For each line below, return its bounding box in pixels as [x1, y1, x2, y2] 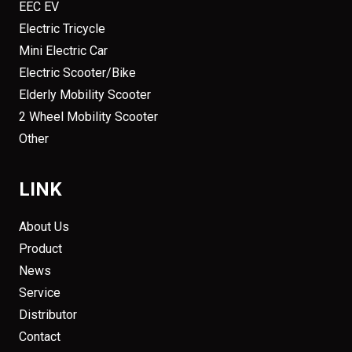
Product [19, 241, 62, 256]
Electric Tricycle [19, 21, 105, 36]
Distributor [19, 307, 77, 322]
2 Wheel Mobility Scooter [19, 109, 158, 124]
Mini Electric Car [19, 43, 108, 58]
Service [19, 285, 60, 300]
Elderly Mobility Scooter [19, 87, 151, 102]
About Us [19, 219, 69, 234]
